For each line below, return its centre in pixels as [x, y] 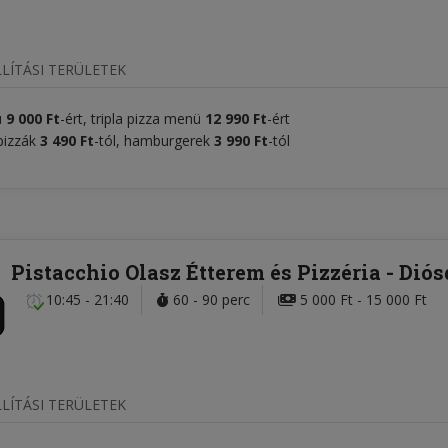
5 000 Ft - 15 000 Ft [361, 300]
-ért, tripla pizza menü [132, 119]
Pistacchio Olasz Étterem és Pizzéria [198, 272]
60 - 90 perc [209, 300]
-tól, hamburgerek [154, 141]
